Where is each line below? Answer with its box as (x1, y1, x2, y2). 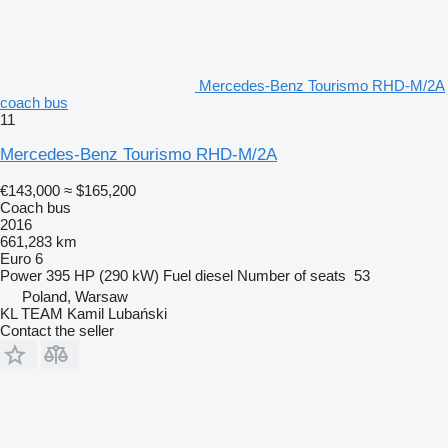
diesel (195, 266, 233, 284)
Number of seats (237, 266, 346, 284)
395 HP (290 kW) (46, 266, 159, 284)
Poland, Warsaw (22, 287, 128, 305)
